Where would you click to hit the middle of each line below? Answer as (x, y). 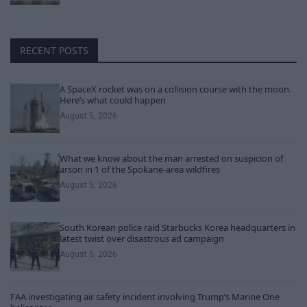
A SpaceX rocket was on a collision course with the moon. (175, 89)
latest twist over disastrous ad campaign (142, 239)
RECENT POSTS (54, 51)
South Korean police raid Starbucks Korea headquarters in (177, 228)
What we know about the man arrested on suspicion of (171, 159)
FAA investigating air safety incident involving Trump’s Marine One (145, 297)
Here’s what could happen (113, 100)
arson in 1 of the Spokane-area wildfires (140, 170)
